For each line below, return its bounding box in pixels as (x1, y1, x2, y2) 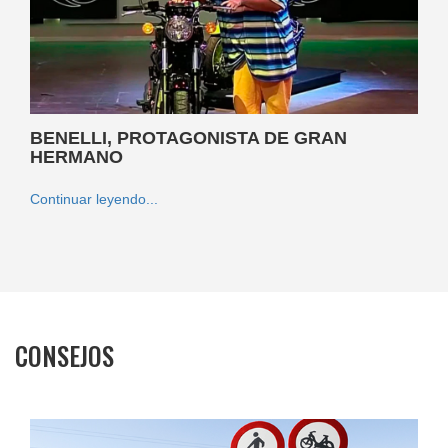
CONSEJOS (15, 337, 114, 375)
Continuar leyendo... (30, 191, 158, 208)
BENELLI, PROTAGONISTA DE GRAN (30, 128, 347, 149)
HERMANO (30, 147, 123, 168)
